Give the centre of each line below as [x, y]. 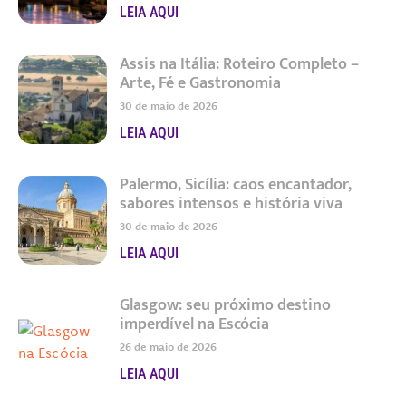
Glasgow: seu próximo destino [225, 306]
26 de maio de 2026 [168, 347]
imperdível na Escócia [194, 325]
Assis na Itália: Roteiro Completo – [239, 65]
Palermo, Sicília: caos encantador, [235, 185]
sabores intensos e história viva [231, 204]
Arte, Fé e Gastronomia [200, 84]
